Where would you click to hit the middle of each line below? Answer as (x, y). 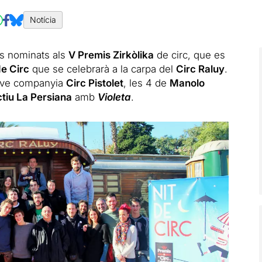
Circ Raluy (200, 69)
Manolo (187, 83)
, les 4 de (146, 83)
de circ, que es (189, 55)
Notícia (43, 20)
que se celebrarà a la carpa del (102, 69)
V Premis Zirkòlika (111, 55)
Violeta (114, 97)
